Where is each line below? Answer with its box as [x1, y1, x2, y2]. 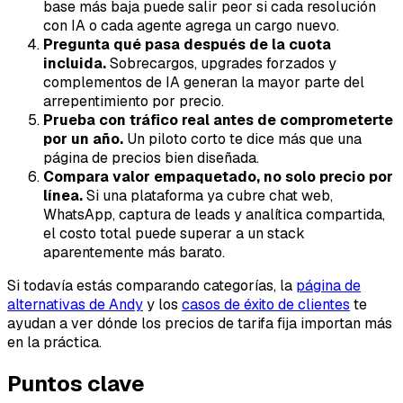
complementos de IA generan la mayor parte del [43, 72, 364, 92]
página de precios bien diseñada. [43, 148, 259, 167]
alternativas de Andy [7, 294, 143, 314]
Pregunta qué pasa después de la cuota [43, 34, 331, 54]
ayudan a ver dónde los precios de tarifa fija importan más [7, 313, 392, 333]
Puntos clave [7, 369, 145, 398]
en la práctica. [7, 332, 102, 352]
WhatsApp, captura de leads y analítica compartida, [43, 204, 385, 224]
